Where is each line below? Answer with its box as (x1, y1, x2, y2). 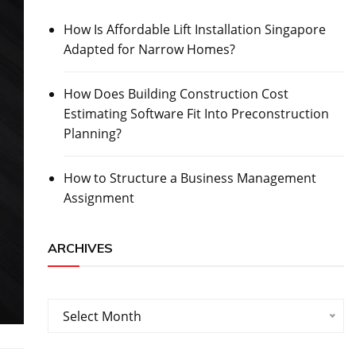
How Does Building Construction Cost (63, 85, 288, 103)
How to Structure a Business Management (63, 169, 316, 187)
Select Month (62, 308, 141, 325)
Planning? (63, 125, 122, 142)
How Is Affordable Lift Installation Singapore (63, 21, 326, 38)
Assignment (63, 189, 134, 207)
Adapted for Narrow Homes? (63, 41, 235, 58)
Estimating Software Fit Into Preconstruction (63, 105, 329, 122)
